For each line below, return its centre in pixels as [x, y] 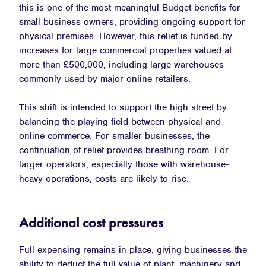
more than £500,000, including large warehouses [121, 64]
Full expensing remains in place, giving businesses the [133, 250]
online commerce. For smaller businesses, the [114, 136]
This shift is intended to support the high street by [123, 107]
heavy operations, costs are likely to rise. [104, 178]
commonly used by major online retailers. [105, 79]
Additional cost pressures [91, 222]
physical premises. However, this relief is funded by [126, 36]
